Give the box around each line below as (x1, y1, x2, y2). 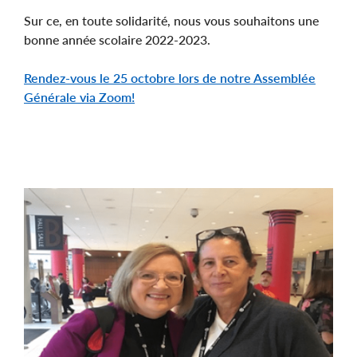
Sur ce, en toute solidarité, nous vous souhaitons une (24, 13, 319, 29)
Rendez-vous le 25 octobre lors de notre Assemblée (24, 70, 316, 86)
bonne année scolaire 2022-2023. (24, 32, 210, 48)
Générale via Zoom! (24, 89, 135, 105)
